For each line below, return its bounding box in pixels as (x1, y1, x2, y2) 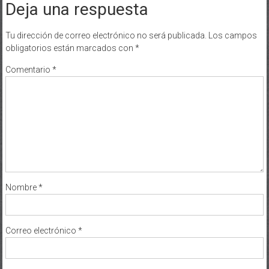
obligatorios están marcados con (5, 43, 135, 53)
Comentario (5, 64, 52, 74)
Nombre (5, 182, 38, 192)
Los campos (208, 30, 257, 40)
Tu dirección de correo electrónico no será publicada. (5, 30, 207, 40)
